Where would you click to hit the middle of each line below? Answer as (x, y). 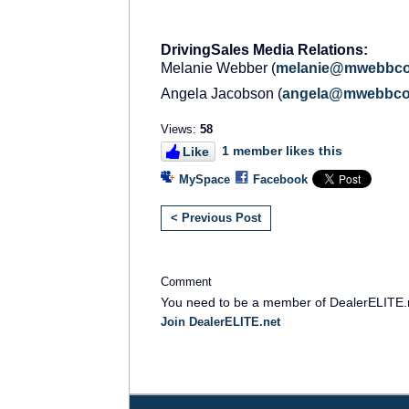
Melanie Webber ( (218, 68)
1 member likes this (282, 150)
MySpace (204, 179)
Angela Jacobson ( (221, 93)
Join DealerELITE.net (220, 321)
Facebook (280, 179)
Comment (186, 281)
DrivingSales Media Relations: (264, 49)
